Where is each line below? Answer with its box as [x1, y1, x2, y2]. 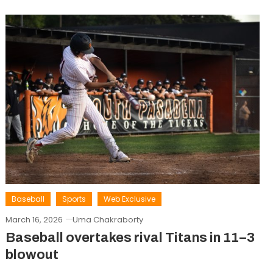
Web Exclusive [103, 194, 155, 205]
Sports [62, 194, 86, 205]
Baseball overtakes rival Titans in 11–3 [5, 230, 255, 246]
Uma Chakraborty [72, 214, 143, 226]
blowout [5, 247, 58, 263]
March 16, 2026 [5, 214, 63, 226]
